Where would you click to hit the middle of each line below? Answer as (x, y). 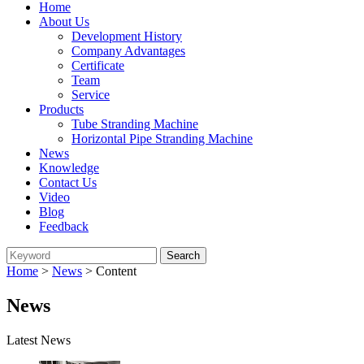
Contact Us (68, 182)
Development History (127, 36)
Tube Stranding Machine (135, 124)
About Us (64, 22)
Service (91, 95)
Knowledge (69, 168)
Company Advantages (128, 51)
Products (61, 109)
